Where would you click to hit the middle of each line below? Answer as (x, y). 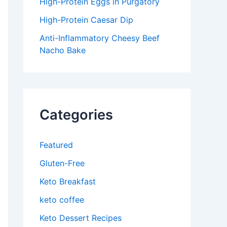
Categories (76, 115)
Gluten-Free (62, 163)
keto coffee (62, 200)
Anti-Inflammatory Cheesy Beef (100, 38)
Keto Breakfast (68, 182)
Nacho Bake (63, 50)
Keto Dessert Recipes (81, 218)
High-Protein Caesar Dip (86, 20)
